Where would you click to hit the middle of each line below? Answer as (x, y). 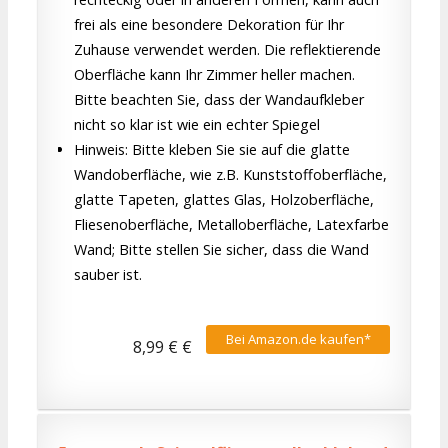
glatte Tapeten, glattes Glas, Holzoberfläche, (224, 199)
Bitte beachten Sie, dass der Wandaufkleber (219, 99)
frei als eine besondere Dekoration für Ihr (209, 24)
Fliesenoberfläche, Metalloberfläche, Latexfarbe (231, 224)
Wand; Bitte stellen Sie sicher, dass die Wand (221, 249)
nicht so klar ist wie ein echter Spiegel (197, 124)
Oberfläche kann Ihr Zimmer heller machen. (214, 74)
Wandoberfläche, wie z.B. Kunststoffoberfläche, (230, 174)
